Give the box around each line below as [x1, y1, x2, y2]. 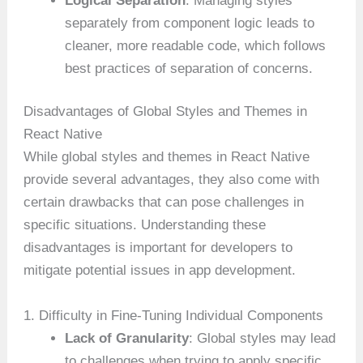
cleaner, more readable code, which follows [65, 37, 327, 53]
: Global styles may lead [189, 330, 336, 346]
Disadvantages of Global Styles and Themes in [23, 104, 308, 120]
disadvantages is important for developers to [23, 240, 293, 256]
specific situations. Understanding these [23, 217, 267, 233]
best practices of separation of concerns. [65, 60, 314, 76]
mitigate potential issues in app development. [23, 263, 297, 279]
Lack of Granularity [65, 330, 190, 346]
